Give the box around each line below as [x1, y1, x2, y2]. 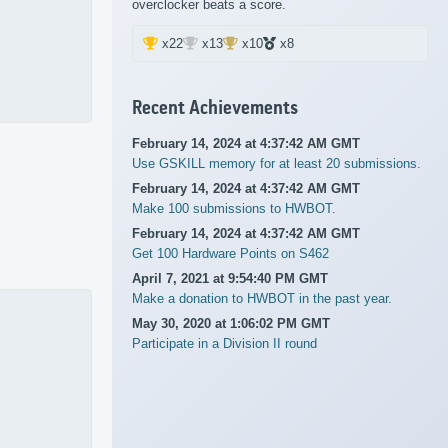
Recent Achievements [132, 97, 298, 120]
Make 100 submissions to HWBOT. [132, 201, 336, 217]
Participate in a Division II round [132, 336, 317, 352]
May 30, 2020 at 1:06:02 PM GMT [132, 316, 330, 332]
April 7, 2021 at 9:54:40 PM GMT [132, 271, 328, 287]
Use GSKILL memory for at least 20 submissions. [132, 156, 421, 172]
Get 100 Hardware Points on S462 [132, 246, 329, 262]
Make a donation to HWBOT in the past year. [132, 291, 392, 307]
